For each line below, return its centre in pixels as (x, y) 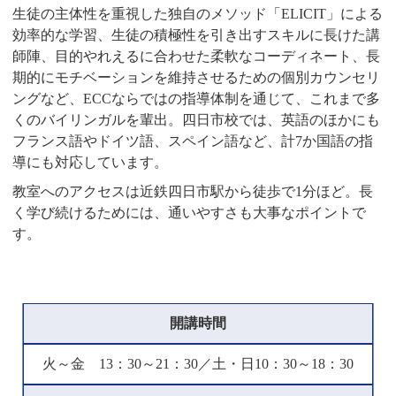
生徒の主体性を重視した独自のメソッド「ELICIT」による (198, 13)
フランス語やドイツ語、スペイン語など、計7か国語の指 (193, 141)
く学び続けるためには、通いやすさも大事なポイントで (190, 212)
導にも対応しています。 (91, 162)
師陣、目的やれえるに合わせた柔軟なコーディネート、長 (197, 56)
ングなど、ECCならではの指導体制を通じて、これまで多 (197, 98)
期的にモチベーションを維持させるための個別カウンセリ (197, 77)
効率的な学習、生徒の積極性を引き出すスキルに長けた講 (197, 34)
